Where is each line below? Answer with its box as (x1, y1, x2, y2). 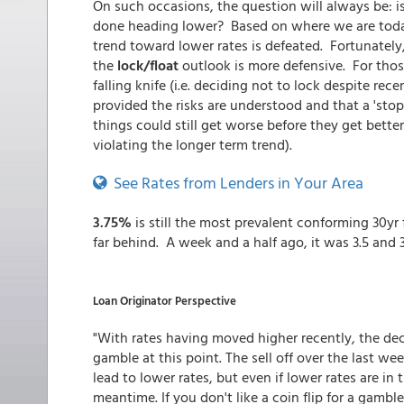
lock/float (117, 54, 182, 76)
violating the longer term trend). (93, 133, 292, 155)
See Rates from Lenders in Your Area (106, 170, 363, 195)
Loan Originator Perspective (93, 291, 236, 309)
